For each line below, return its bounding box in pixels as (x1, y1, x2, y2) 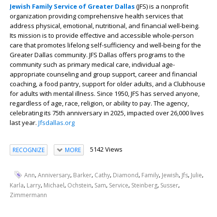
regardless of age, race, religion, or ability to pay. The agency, (10, 99, 189, 108)
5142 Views (90, 145, 123, 154)
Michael (44, 181, 64, 189)
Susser (160, 181, 178, 189)
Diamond (113, 170, 139, 179)
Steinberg (131, 181, 157, 189)
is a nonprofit (149, 2, 188, 11)
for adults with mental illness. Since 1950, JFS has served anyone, (10, 89, 200, 98)
